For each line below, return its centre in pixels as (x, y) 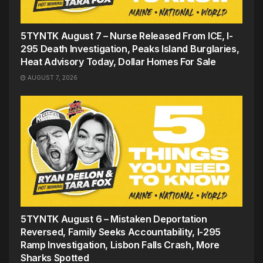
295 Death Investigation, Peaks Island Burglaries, (130, 49)
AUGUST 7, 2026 (52, 78)
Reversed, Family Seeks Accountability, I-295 (121, 232)
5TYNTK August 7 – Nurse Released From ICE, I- (127, 36)
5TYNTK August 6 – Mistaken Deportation (114, 219)
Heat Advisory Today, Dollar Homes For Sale (118, 62)
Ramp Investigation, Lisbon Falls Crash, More (120, 245)
